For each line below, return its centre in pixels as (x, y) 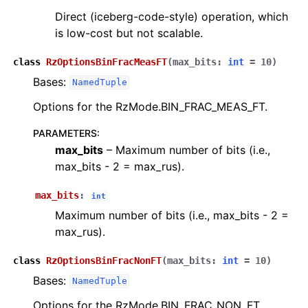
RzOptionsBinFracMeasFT (107, 62)
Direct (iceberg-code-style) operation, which (172, 16)
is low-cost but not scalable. (129, 33)
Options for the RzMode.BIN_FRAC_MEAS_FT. (150, 106)
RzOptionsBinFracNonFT (104, 260)
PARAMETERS (65, 133)
